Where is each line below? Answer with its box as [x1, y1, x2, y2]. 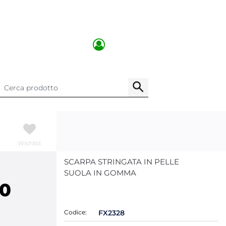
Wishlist [18, 139, 41, 147]
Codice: [64, 208, 87, 216]
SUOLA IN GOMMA [64, 168, 136, 178]
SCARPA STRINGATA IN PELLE [64, 157, 179, 166]
